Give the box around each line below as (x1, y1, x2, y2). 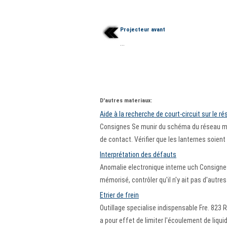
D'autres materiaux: (100, 97, 152, 104)
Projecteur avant (120, 26, 165, 33)
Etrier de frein (100, 191, 139, 199)
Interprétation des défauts (100, 150, 176, 159)
